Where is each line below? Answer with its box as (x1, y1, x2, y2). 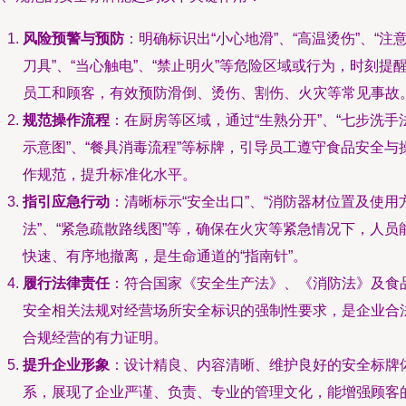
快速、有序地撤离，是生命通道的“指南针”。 (23, 248, 307, 264)
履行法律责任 (23, 275, 110, 291)
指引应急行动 (23, 194, 110, 209)
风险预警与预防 (23, 31, 124, 46)
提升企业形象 (23, 357, 110, 372)
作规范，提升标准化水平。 (23, 167, 197, 182)
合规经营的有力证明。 (23, 330, 168, 345)
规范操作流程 (23, 112, 110, 128)
